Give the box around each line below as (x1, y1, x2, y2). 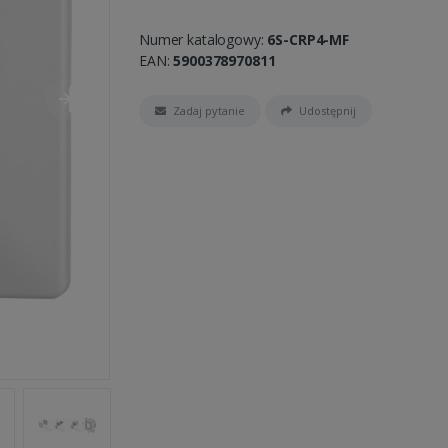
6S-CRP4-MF (267, 29, 349, 49)
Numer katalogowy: (139, 29, 268, 49)
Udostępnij (298, 102, 356, 118)
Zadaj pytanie (173, 102, 245, 118)
